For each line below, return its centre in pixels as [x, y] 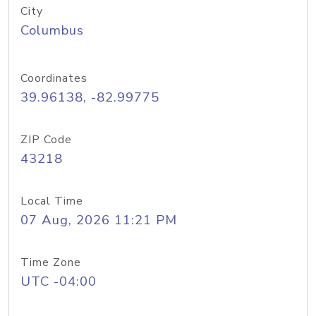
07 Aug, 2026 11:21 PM [99, 220]
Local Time [52, 201]
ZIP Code [46, 140]
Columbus [52, 30]
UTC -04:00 [59, 281]
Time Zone [51, 262]
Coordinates [54, 78]
